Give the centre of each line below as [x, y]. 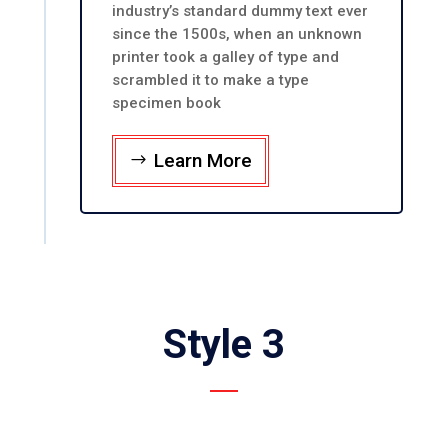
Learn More [202, 160]
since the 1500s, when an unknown [236, 34]
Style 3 [223, 344]
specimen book [166, 103]
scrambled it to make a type [210, 80]
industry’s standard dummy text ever [239, 11]
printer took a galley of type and [225, 57]
